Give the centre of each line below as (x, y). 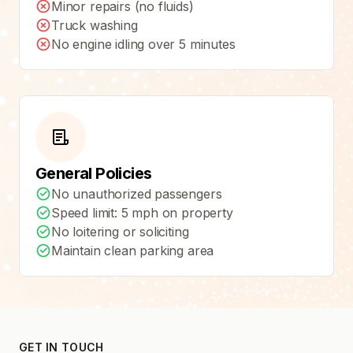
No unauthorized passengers (137, 193)
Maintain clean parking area (133, 250)
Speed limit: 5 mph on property (142, 212)
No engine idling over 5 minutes (143, 44)
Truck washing (95, 25)
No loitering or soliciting (120, 231)
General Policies (94, 173)
